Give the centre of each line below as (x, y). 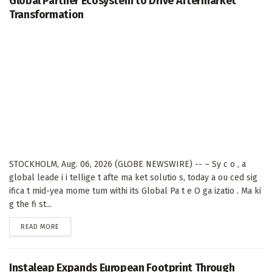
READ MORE (40, 226)
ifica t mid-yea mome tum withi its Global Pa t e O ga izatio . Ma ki (135, 191)
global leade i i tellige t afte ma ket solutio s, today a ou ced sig (133, 177)
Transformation (46, 14)
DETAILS (71, 226)
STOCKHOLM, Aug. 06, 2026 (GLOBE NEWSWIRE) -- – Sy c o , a (127, 164)
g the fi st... (30, 204)
